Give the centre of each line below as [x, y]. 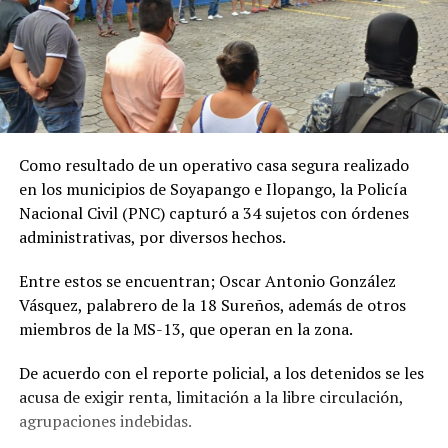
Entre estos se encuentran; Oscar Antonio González [207, 281]
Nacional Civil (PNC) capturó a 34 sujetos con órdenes [213, 213]
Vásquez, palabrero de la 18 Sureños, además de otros [212, 305]
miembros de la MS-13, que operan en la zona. [185, 329]
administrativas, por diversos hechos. [152, 237]
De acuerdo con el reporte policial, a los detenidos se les [221, 373]
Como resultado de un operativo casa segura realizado [213, 165]
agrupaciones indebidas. [105, 421]
